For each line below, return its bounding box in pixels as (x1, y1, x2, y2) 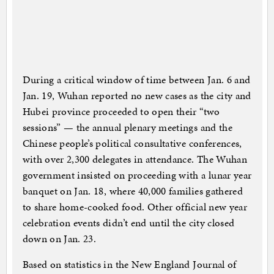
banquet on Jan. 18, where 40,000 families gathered (22, 183, 243, 199)
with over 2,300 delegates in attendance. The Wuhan (22, 152, 248, 167)
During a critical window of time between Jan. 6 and (22, 72, 251, 87)
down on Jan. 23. (22, 231, 97, 246)
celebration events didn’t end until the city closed (22, 215, 235, 231)
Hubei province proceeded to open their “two (22, 104, 220, 119)
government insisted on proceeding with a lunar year (22, 168, 252, 183)
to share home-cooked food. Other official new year (22, 199, 248, 215)
